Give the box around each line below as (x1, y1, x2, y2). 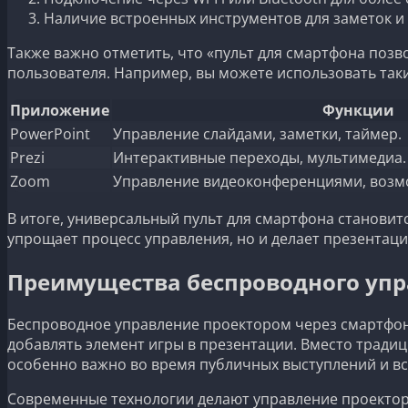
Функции (321, 99, 394, 120)
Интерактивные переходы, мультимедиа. (113, 147, 406, 168)
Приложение (10, 99, 109, 120)
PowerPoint (10, 123, 90, 144)
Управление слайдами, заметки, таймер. (113, 123, 402, 144)
